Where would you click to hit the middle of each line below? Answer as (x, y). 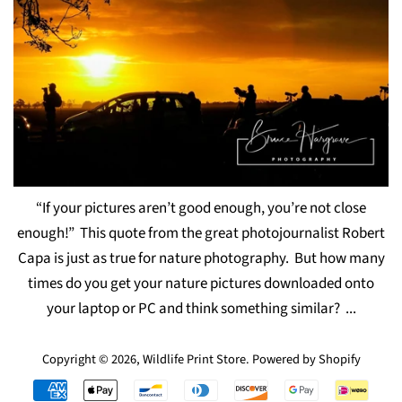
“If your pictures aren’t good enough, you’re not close (201, 208)
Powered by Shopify (306, 359)
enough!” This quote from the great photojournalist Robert (201, 233)
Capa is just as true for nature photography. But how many (201, 258)
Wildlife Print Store (194, 359)
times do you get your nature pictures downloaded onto (201, 283)
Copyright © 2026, (92, 359)
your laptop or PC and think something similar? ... (201, 308)
